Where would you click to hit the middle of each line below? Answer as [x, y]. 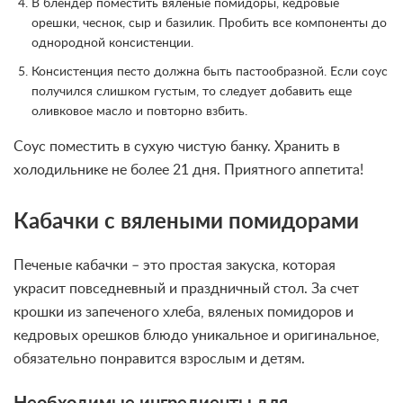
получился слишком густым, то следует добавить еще [192, 91]
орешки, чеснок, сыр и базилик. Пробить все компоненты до [209, 23]
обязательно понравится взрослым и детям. [159, 358]
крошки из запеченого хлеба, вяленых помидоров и [184, 312]
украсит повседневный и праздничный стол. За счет [186, 288]
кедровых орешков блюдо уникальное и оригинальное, [197, 335]
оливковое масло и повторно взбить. [139, 111]
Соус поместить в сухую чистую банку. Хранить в [177, 146]
